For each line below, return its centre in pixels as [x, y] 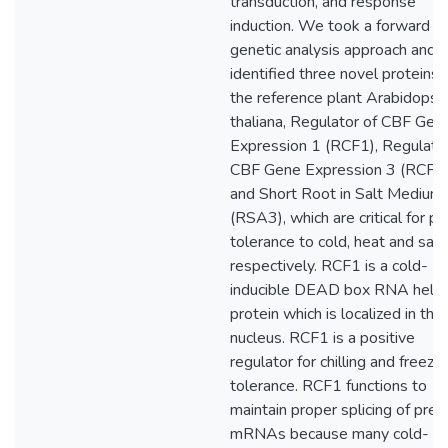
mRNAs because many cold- [329, 434]
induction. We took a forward [330, 26]
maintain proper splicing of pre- [337, 410]
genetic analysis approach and [333, 50]
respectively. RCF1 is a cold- [329, 266]
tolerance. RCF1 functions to [328, 386]
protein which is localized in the [336, 314]
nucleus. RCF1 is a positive [322, 338]
